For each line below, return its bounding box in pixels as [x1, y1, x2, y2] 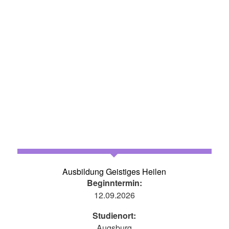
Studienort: [93, 209, 136, 221]
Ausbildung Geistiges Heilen [62, 165, 167, 177]
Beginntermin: [86, 176, 142, 189]
